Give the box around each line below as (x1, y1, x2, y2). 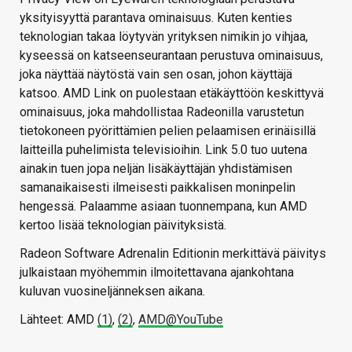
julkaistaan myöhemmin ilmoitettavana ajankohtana (20, 265, 294, 280)
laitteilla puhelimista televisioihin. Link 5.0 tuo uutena (20, 142, 307, 158)
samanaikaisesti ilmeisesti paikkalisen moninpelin (20, 180, 295, 196)
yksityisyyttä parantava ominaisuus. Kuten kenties (20, 10, 292, 26)
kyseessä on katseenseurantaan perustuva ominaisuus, (20, 48, 323, 64)
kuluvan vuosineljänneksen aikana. (20, 284, 205, 299)
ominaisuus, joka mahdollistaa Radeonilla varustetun (20, 104, 304, 120)
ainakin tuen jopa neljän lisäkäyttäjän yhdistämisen (20, 161, 292, 177)
